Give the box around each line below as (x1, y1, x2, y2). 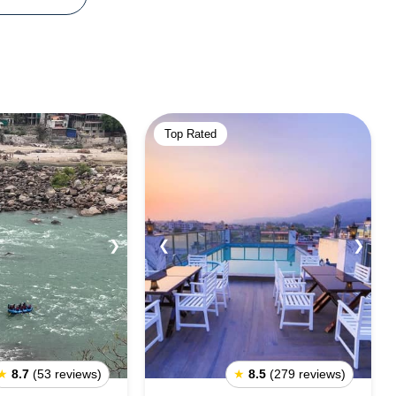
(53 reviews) (33, 367, 102, 381)
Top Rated (164, 127, 217, 141)
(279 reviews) (270, 367, 346, 381)
